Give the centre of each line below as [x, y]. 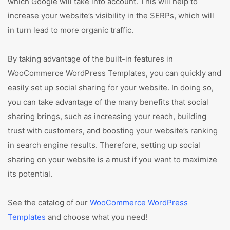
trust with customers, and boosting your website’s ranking [113, 131]
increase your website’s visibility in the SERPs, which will [111, 16]
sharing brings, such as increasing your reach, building [107, 116]
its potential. [30, 174]
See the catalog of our [49, 203]
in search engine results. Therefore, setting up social [104, 145]
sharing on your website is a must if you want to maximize [112, 159]
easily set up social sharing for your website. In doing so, [111, 88]
